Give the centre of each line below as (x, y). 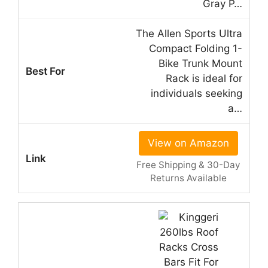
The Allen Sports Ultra (189, 34)
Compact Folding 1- (196, 49)
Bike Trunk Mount (200, 64)
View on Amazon (188, 143)
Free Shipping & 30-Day (188, 165)
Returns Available (188, 178)
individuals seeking (197, 94)
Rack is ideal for (204, 79)
